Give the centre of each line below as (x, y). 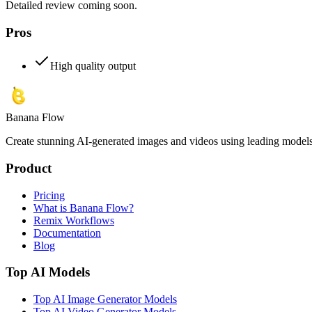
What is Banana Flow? (84, 208)
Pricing (49, 195)
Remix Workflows (74, 220)
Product (29, 169)
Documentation (67, 233)
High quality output (93, 66)
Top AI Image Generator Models (105, 299)
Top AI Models (48, 272)
